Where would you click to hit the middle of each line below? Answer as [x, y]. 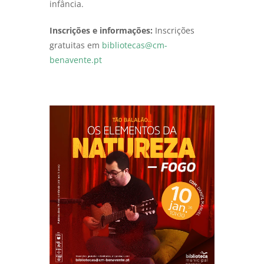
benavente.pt [76, 60]
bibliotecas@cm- [135, 45]
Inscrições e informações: [101, 31]
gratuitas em [76, 45]
